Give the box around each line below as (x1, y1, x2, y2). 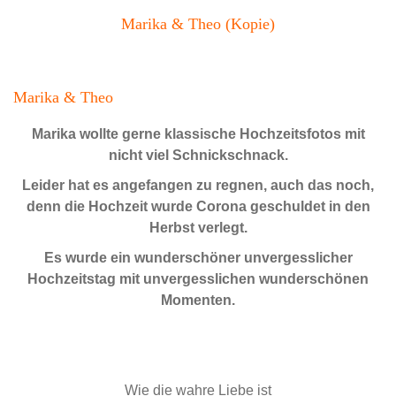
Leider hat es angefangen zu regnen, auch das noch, (22, 177, 374, 193)
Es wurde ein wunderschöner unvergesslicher (43, 249, 353, 265)
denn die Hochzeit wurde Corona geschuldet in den (26, 198, 370, 214)
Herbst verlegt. (148, 219, 247, 235)
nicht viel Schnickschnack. (108, 147, 288, 163)
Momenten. (161, 292, 235, 308)
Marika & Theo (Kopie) (121, 14, 275, 33)
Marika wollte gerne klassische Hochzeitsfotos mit (31, 126, 365, 141)
